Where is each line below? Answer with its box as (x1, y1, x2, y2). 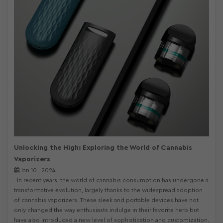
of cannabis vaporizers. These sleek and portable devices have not (14, 197, 199, 203)
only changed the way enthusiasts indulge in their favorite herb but (14, 207, 199, 213)
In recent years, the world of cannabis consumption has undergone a (14, 177, 209, 183)
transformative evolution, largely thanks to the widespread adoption (14, 187, 203, 193)
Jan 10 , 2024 (19, 167, 55, 173)
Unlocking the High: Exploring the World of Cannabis (14, 144, 192, 151)
